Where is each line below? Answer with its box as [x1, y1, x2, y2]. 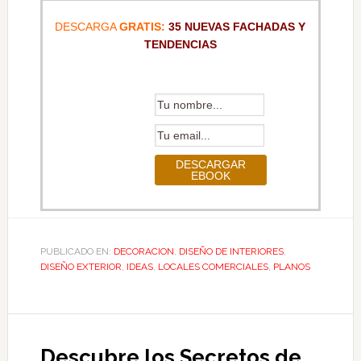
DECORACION [113, 245, 174, 257]
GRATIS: [119, 19, 166, 33]
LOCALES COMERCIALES [157, 260, 268, 272]
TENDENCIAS [143, 37, 217, 51]
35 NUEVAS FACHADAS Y [165, 19, 306, 33]
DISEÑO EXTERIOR [39, 260, 122, 272]
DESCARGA [55, 19, 120, 33]
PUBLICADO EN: [39, 245, 114, 257]
